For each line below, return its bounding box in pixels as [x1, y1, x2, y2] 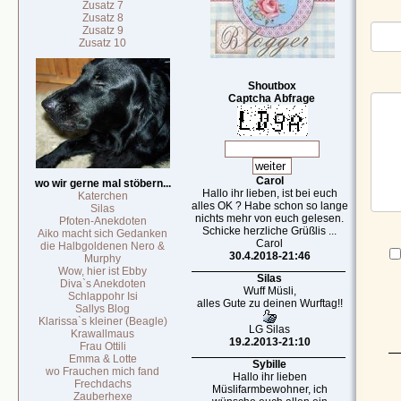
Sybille [252, 358, 287, 371]
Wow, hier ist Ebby [58, 265, 148, 277]
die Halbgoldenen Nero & [40, 240, 166, 252]
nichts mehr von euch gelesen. [195, 212, 345, 225]
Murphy [84, 252, 122, 265]
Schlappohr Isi [68, 290, 138, 303]
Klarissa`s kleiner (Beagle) [38, 315, 167, 328]
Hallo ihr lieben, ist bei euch [202, 187, 337, 200]
